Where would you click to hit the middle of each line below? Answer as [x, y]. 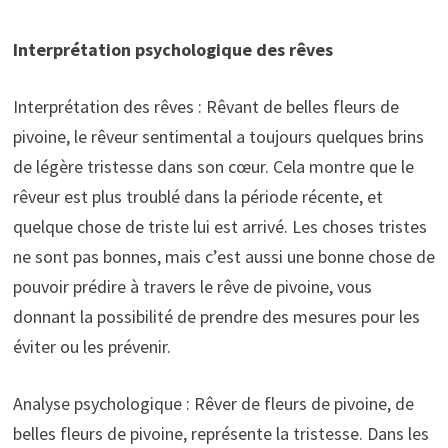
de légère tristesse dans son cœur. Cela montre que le [213, 166]
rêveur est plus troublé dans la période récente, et [197, 196]
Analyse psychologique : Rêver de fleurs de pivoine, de [213, 403]
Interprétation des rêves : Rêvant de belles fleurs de [205, 106]
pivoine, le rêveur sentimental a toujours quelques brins [218, 136]
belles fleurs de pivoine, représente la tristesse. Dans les [220, 433]
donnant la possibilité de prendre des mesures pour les [216, 316]
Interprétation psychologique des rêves [172, 49]
